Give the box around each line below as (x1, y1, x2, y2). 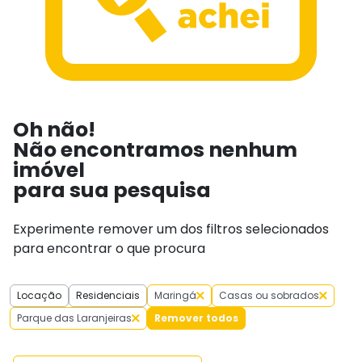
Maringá (154, 288, 196, 303)
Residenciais (76, 288, 140, 303)
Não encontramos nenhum (13, 136, 297, 165)
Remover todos (154, 311, 238, 326)
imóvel (13, 156, 85, 185)
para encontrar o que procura (13, 239, 205, 259)
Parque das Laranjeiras (17, 311, 132, 326)
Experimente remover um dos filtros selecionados (13, 220, 329, 239)
